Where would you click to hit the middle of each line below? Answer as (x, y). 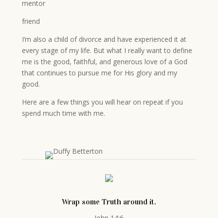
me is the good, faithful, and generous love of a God (104, 62)
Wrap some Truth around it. (109, 202)
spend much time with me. (64, 113)
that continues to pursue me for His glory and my (99, 73)
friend (31, 21)
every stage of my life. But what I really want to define (107, 50)
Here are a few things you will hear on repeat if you (102, 102)
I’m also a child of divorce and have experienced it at (104, 39)
